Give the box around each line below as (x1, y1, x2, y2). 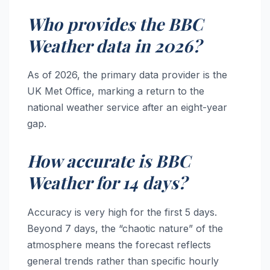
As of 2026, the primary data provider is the (27, 69, 227, 81)
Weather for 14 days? (27, 171, 187, 194)
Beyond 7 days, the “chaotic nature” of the (27, 222, 223, 235)
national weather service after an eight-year (27, 101, 227, 114)
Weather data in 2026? (27, 34, 201, 57)
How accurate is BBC (27, 149, 190, 172)
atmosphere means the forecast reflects (27, 239, 211, 251)
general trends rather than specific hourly (27, 255, 219, 268)
